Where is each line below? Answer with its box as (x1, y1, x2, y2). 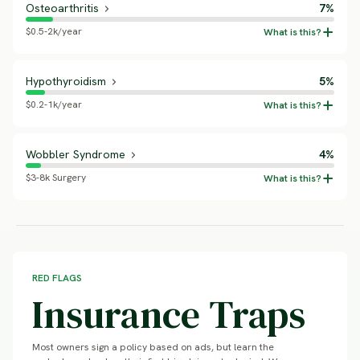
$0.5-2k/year (26, 25, 82, 38)
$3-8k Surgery (26, 171, 86, 184)
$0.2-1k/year (26, 98, 82, 111)
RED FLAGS (32, 272, 82, 284)
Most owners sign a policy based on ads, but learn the (32, 341, 274, 354)
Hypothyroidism (26, 74, 106, 88)
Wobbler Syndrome (26, 147, 125, 162)
